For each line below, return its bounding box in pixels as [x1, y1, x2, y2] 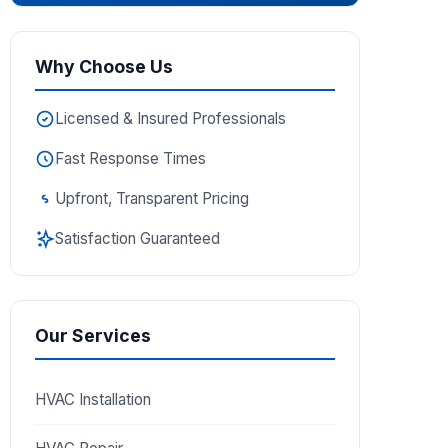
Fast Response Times [55, 149, 206, 168]
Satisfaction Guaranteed [55, 229, 220, 248]
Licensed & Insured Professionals [55, 109, 286, 128]
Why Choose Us [35, 56, 173, 77]
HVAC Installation [35, 390, 151, 409]
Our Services [35, 325, 151, 346]
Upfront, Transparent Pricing [55, 189, 249, 208]
